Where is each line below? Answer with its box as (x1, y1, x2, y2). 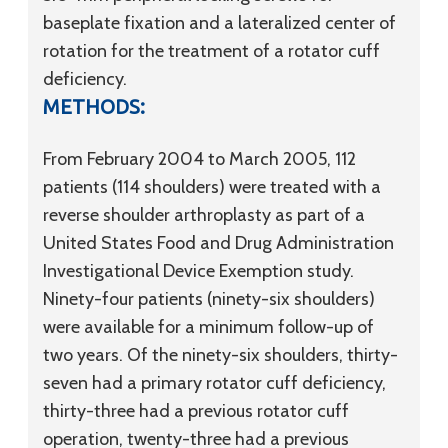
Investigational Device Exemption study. (43, 260, 354, 282)
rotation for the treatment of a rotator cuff (43, 40, 380, 62)
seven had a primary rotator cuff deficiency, (43, 372, 386, 394)
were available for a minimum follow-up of (43, 316, 374, 338)
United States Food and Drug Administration (43, 232, 394, 254)
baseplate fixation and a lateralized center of (43, 12, 396, 34)
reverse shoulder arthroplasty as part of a (43, 204, 365, 226)
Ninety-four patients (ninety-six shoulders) (43, 288, 375, 310)
